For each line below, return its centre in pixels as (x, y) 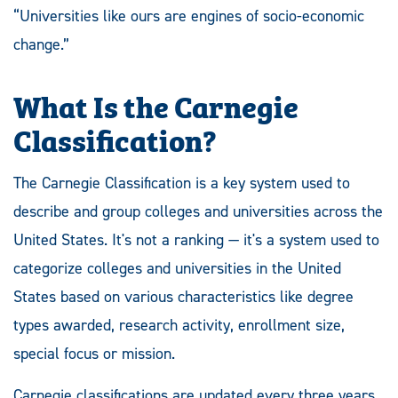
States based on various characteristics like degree (183, 297)
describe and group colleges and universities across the (198, 212)
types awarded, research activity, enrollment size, (179, 326)
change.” (41, 45)
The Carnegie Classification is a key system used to (182, 183)
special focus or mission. (94, 354)
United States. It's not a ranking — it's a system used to (196, 240)
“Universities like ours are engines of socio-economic (189, 16)
